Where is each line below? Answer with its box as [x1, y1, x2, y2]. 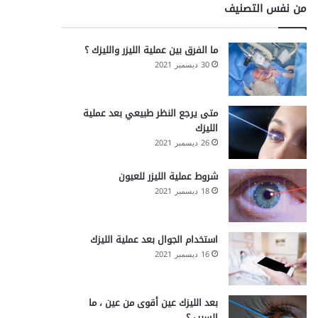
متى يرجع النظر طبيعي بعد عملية [82, 104, 218, 122]
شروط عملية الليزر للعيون [118, 168, 218, 185]
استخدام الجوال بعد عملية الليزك [89, 231, 218, 248]
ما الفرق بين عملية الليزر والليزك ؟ [84, 41, 218, 59]
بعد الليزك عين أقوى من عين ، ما [88, 294, 218, 312]
